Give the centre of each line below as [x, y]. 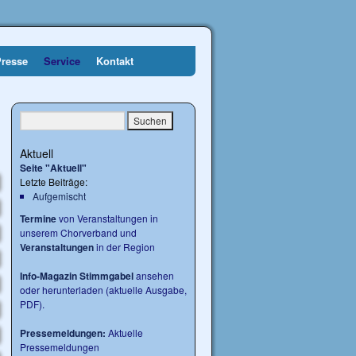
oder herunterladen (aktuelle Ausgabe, [103, 290]
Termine [38, 219]
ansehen [154, 275]
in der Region [124, 247]
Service [62, 61]
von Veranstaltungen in [107, 218]
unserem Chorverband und [78, 232]
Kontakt [115, 61]
